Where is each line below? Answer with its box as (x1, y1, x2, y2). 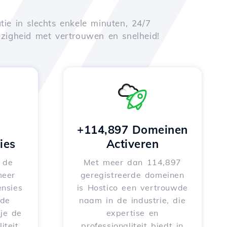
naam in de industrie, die (79, 195, 186, 205)
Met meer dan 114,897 (83, 157, 181, 167)
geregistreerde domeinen (80, 170, 184, 180)
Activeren (106, 137, 159, 151)
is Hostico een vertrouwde (77, 182, 188, 193)
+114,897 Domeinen (77, 123, 188, 137)
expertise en (106, 208, 159, 218)
